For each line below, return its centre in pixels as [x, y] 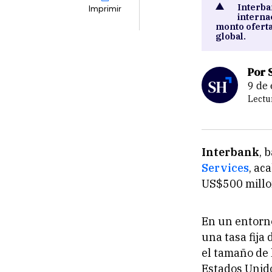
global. [230, 36]
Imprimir [105, 9]
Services [225, 168]
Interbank [230, 152]
